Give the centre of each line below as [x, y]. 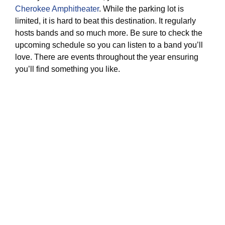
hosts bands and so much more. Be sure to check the [109, 33]
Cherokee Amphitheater [57, 9]
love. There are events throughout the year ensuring [107, 57]
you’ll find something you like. [68, 69]
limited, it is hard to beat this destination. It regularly [105, 21]
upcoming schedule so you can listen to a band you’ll [109, 45]
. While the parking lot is [141, 9]
